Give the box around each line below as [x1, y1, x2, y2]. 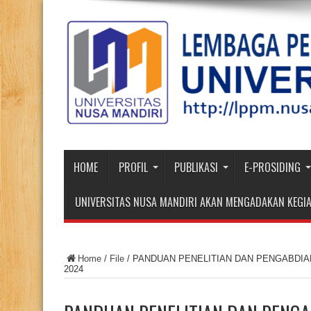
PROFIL [119, 159, 148, 176]
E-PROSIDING [244, 159, 301, 176]
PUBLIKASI [174, 159, 218, 176]
